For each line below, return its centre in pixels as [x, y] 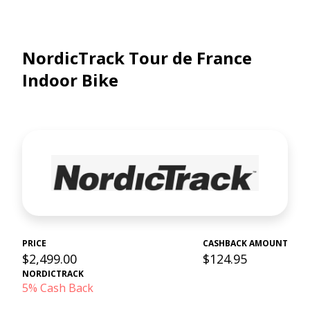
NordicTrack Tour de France [137, 58]
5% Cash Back [58, 288]
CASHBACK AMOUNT [245, 243]
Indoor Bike [70, 80]
